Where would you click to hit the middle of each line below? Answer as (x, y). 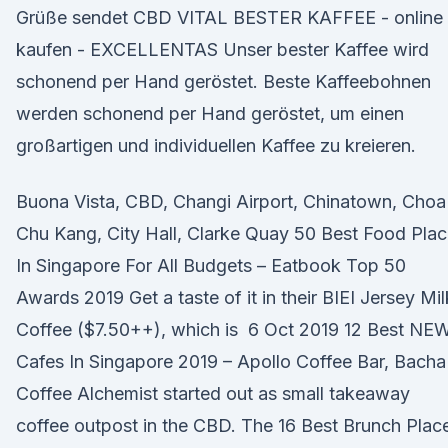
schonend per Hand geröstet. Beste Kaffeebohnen (223, 81)
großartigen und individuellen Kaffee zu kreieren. (216, 145)
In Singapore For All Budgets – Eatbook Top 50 (211, 265)
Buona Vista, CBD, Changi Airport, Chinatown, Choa (231, 201)
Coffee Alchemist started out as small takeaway (213, 393)
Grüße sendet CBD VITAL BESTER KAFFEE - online (229, 17)
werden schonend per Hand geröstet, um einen (210, 113)
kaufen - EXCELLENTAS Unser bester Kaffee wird (222, 49)
